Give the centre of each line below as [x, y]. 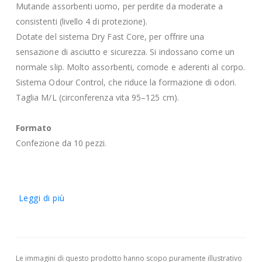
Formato [34, 127]
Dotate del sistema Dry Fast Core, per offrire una [110, 36]
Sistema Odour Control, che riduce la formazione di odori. [126, 82]
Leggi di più [42, 198]
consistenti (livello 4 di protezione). [82, 21]
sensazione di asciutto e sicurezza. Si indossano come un [125, 51]
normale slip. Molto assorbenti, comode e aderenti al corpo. [130, 67]
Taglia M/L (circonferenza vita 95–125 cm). [97, 97]
